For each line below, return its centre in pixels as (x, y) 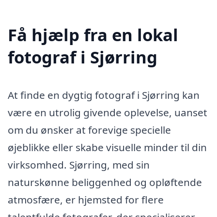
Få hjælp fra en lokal (93, 34)
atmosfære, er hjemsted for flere (86, 199)
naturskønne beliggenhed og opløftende (105, 182)
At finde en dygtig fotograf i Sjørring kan (104, 95)
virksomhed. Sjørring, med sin (79, 164)
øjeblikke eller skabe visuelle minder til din (107, 147)
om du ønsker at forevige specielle (89, 130)
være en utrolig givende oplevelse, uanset (108, 112)
